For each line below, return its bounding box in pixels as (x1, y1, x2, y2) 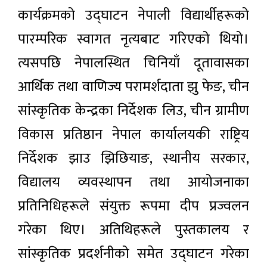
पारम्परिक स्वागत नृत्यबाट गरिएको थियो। (18, 27, 249, 52)
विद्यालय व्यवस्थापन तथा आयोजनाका (18, 170, 249, 195)
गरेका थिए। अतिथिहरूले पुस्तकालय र (18, 218, 249, 243)
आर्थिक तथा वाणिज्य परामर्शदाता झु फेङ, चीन (18, 75, 249, 100)
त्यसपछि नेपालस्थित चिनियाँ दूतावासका (18, 51, 249, 76)
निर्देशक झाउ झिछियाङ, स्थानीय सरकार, (18, 147, 249, 171)
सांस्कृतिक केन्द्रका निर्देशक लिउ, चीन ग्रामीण (18, 99, 249, 123)
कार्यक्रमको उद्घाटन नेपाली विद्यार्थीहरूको (18, 4, 249, 28)
